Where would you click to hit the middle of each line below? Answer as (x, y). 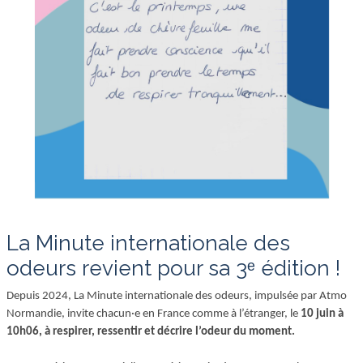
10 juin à (322, 314)
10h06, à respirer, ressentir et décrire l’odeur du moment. (151, 332)
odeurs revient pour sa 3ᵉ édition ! (173, 269)
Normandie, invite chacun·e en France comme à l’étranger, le (154, 314)
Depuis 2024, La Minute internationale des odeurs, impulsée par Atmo (177, 297)
